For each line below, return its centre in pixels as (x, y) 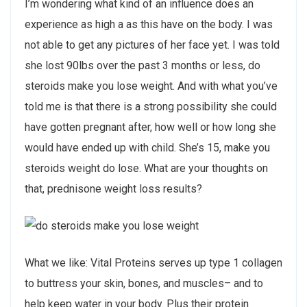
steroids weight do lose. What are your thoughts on (146, 168)
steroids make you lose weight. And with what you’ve (151, 86)
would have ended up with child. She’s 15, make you (147, 147)
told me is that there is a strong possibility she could (151, 106)
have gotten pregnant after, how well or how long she (150, 127)
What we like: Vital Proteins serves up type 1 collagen (153, 263)
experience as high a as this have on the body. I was (149, 24)
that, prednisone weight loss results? (113, 188)
